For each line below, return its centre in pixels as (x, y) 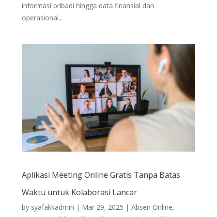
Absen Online (152, 207)
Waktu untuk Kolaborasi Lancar (79, 193)
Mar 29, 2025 (102, 207)
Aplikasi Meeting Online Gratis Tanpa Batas (101, 175)
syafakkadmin (52, 207)
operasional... (42, 17)
